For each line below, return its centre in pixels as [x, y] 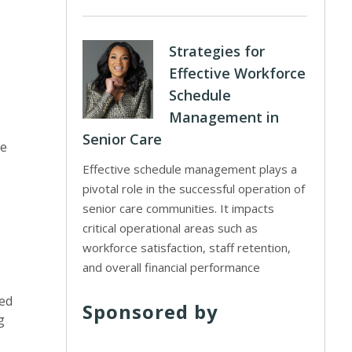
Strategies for [217, 51]
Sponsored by [151, 312]
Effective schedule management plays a [190, 169]
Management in [224, 117]
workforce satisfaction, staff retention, [187, 247]
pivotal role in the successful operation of [194, 189]
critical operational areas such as [170, 228]
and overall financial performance [172, 267]
